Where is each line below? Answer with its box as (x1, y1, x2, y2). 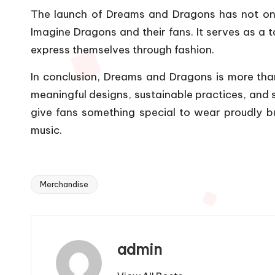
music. (31, 123, 62, 137)
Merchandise (40, 179, 88, 189)
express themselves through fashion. (31, 42, 214, 56)
